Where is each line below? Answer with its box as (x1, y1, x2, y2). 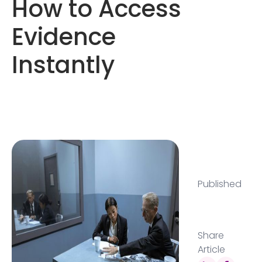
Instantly (12, 49, 115, 81)
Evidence (12, 20, 116, 53)
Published (197, 177, 242, 191)
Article (197, 243, 225, 256)
